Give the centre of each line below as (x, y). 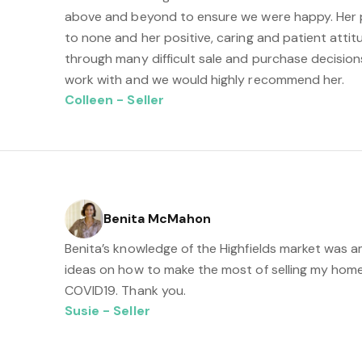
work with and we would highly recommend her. (204, 80)
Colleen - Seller (114, 100)
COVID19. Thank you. (125, 290)
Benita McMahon (157, 219)
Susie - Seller (107, 311)
